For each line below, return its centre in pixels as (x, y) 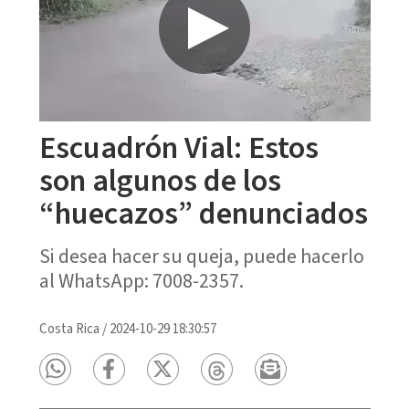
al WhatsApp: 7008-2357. (141, 281)
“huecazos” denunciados (203, 214)
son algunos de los (160, 181)
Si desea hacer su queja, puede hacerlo (201, 256)
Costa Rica (69, 329)
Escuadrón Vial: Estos (178, 148)
